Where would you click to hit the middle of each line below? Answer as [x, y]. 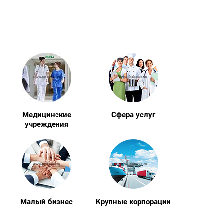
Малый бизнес [47, 202]
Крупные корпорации [133, 202]
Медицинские [47, 115]
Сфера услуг [133, 115]
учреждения [47, 124]
